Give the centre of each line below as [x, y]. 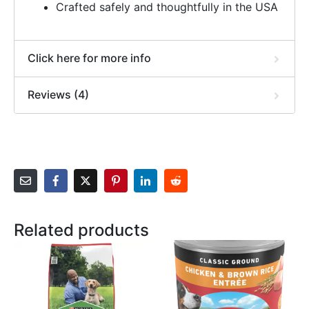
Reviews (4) [59, 94]
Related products [81, 230]
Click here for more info [90, 58]
